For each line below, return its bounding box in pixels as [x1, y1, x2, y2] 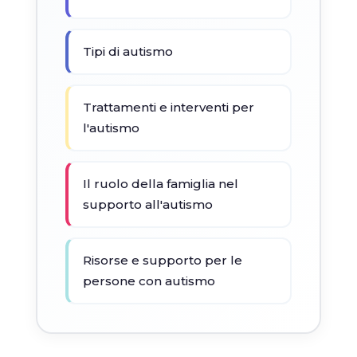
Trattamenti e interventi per [82, 99, 254, 115]
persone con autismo [82, 273, 215, 288]
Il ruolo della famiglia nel [82, 175, 238, 191]
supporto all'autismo [82, 196, 213, 212]
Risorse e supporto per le [82, 252, 242, 268]
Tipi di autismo [82, 43, 173, 59]
